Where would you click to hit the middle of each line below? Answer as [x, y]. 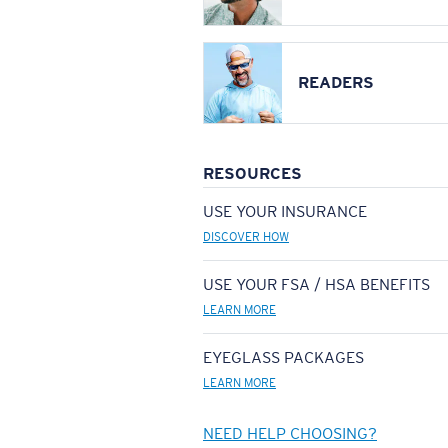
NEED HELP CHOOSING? [290, 433]
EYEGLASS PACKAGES [283, 357]
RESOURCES [252, 173]
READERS [336, 82]
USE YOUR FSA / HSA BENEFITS [316, 284]
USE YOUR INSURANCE [285, 211]
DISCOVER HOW [246, 237]
